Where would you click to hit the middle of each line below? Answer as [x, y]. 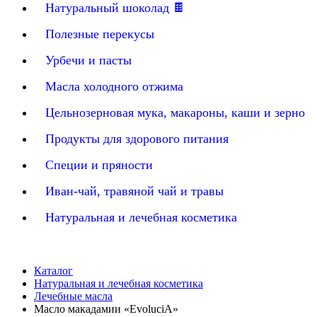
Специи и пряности [99, 165]
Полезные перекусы [100, 34]
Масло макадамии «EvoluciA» [106, 309]
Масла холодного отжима [114, 86]
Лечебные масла [73, 296]
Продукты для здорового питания [137, 139]
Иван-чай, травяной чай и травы [134, 191]
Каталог [53, 271]
